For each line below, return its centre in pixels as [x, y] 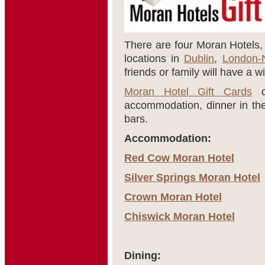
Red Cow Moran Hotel [179, 158]
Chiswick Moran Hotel [180, 216]
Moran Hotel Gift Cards [188, 92]
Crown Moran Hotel [173, 197]
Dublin [199, 59]
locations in [154, 59]
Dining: [143, 256]
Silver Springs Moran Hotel [192, 177]
